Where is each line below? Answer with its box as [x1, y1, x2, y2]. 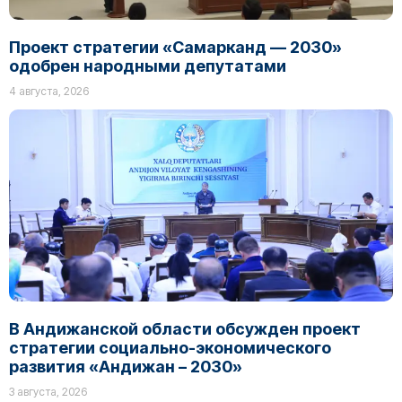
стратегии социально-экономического [9, 338, 331, 357]
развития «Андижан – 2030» [9, 357, 242, 376]
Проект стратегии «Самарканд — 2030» [9, 38, 342, 57]
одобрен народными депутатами [9, 57, 286, 75]
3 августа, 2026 [9, 385, 87, 398]
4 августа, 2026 [9, 84, 89, 98]
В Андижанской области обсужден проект [9, 319, 361, 338]
